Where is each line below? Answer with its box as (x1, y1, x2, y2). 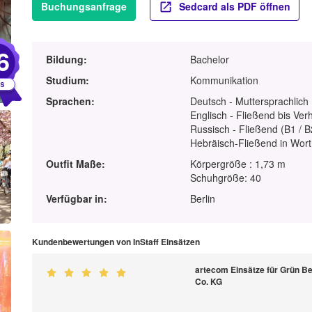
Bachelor (190, 52, 230, 67)
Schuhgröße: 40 (190, 171, 262, 185)
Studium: (45, 73, 89, 88)
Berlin (190, 192, 216, 206)
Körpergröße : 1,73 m (190, 157, 286, 171)
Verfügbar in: (45, 192, 107, 206)
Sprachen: (45, 94, 95, 109)
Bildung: (45, 52, 87, 67)
